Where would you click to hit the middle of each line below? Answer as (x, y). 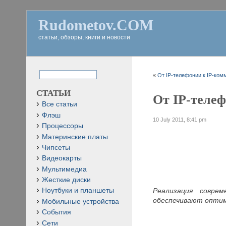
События (56, 212)
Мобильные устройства (80, 201)
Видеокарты (62, 158)
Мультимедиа (64, 169)
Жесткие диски (66, 180)
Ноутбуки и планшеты (78, 191)
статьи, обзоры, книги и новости (84, 37)
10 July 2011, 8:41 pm (180, 119)
